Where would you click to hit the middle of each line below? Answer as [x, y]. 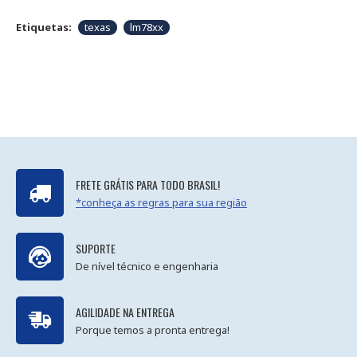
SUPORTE [96, 248]
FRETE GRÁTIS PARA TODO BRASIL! [148, 184]
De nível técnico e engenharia [147, 266]
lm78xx [147, 27]
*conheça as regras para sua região [161, 202]
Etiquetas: [44, 27]
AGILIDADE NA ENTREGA [125, 312]
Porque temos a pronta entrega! [153, 330]
